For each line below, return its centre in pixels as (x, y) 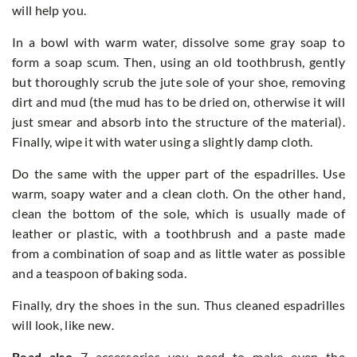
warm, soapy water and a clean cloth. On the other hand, (178, 193)
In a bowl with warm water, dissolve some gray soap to (178, 41)
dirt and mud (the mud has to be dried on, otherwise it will (178, 101)
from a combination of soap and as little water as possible (178, 253)
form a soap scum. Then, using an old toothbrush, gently (178, 61)
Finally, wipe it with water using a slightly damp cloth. (163, 141)
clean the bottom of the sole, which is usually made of (178, 213)
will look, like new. (63, 324)
